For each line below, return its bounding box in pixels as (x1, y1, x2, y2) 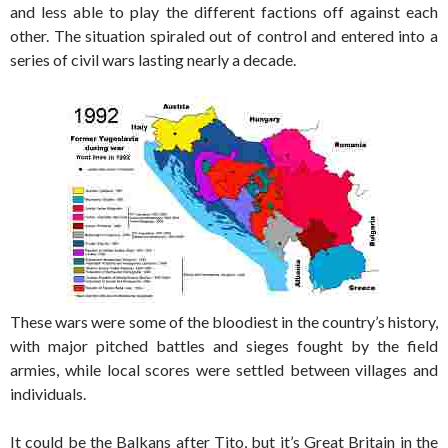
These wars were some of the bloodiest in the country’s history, (10, 311, 438, 331)
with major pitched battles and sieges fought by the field (10, 335, 438, 355)
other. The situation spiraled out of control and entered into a (10, 25, 438, 45)
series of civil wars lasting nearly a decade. (10, 49, 296, 69)
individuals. (10, 383, 86, 403)
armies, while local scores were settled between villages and (10, 359, 438, 379)
